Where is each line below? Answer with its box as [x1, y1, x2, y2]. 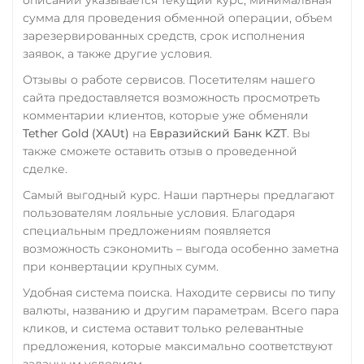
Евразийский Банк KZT [149, 125, 287, 141]
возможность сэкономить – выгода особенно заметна [23, 240, 339, 256]
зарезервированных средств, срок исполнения [23, 28, 305, 43]
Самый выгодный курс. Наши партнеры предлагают [23, 187, 334, 202]
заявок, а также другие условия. [23, 45, 212, 61]
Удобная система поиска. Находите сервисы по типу [23, 284, 336, 300]
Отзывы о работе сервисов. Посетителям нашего [23, 71, 315, 87]
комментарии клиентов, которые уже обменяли [23, 107, 309, 123]
